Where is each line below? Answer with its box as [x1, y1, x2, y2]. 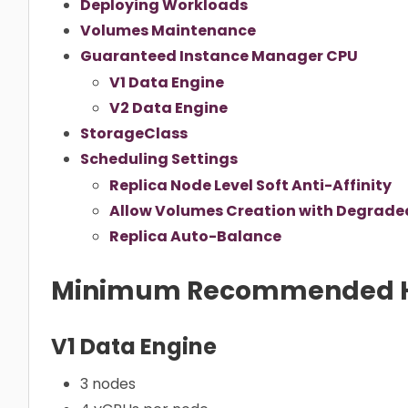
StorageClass [80, 122, 188, 144]
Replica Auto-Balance [109, 225, 281, 247]
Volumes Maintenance [80, 20, 256, 42]
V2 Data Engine [109, 97, 228, 118]
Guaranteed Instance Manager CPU [80, 46, 358, 67]
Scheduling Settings [80, 148, 238, 169]
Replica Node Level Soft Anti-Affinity [109, 174, 392, 196]
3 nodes [80, 372, 136, 394]
